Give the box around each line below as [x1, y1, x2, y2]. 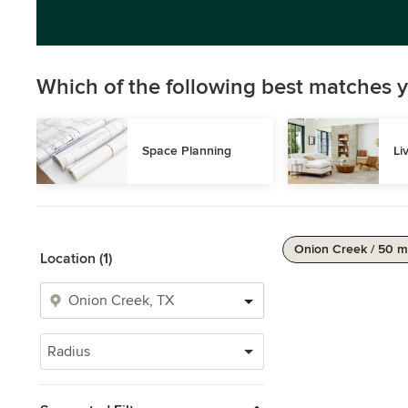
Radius [47, 342, 90, 361]
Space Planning [142, 143, 231, 158]
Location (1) [40, 250, 112, 268]
